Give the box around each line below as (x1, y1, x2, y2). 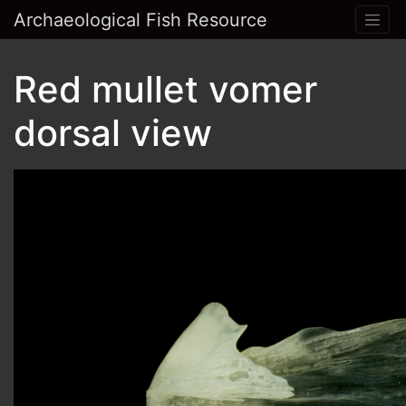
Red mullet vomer (14, 67, 317, 112)
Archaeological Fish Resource (14, 8, 267, 31)
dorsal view (14, 111, 212, 156)
